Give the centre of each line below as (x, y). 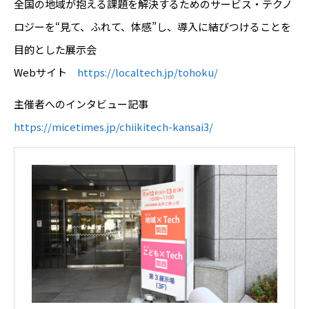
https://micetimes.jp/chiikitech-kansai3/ (113, 127)
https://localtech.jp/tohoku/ (148, 72)
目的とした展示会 (55, 50)
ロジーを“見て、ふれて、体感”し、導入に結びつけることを (152, 27)
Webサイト (46, 72)
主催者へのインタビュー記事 (86, 104)
